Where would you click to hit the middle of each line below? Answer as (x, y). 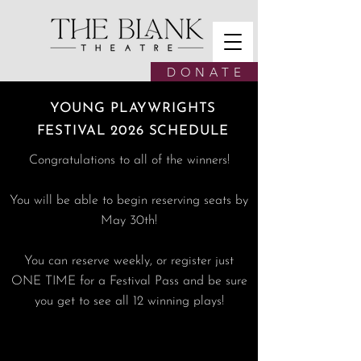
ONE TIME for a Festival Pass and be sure (129, 281)
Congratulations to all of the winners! (129, 160)
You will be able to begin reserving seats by (129, 201)
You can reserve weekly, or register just (129, 261)
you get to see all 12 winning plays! (129, 301)
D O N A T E (204, 72)
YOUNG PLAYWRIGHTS (133, 108)
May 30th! (129, 221)
